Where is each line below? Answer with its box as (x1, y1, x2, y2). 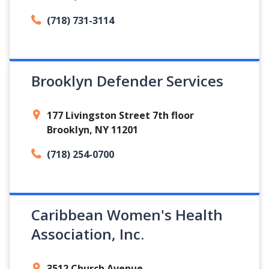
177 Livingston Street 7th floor (47, 109, 194, 122)
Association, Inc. (31, 224, 144, 244)
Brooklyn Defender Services (31, 71, 223, 91)
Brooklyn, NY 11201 (47, 123, 138, 136)
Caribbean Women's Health (31, 205, 223, 225)
